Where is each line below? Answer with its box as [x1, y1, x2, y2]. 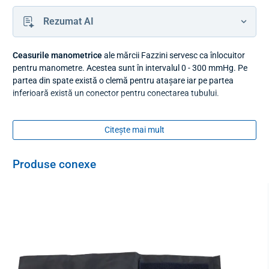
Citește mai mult [104, 124, 165, 134]
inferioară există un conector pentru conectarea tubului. [13, 88, 219, 98]
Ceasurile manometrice [13, 50, 102, 60]
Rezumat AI [43, 16, 94, 28]
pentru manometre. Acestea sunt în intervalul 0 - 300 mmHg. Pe [13, 63, 247, 73]
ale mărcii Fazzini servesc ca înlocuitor [102, 50, 245, 60]
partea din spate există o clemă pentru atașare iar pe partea [13, 76, 234, 85]
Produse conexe [13, 157, 96, 171]
